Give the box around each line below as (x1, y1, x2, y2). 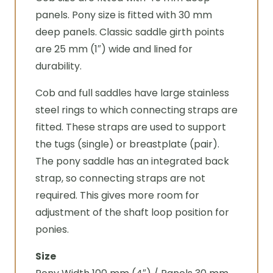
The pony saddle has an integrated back (35, 154, 229, 168)
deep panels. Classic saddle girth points (35, 25, 224, 39)
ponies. (35, 222, 69, 236)
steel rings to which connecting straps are (35, 103, 238, 117)
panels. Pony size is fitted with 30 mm (35, 8, 212, 22)
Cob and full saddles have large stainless (35, 86, 229, 100)
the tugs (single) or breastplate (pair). (35, 137, 219, 151)
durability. (35, 59, 82, 73)
